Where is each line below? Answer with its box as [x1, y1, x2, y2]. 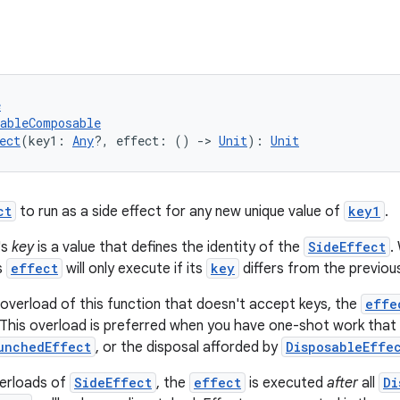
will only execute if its [62, 260, 206, 278]
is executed [246, 374, 327, 392]
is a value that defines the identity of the [34, 238, 304, 256]
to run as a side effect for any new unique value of [16, 203, 344, 221]
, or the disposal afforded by [96, 338, 281, 356]
